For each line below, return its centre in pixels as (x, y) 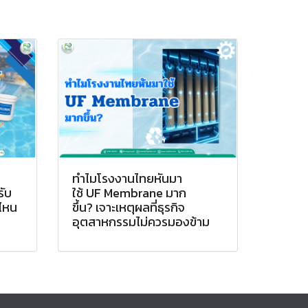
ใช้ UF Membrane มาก (129, 192)
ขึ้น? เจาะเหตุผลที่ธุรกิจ (128, 207)
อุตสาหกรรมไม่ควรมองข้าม (141, 221)
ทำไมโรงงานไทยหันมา (127, 178)
